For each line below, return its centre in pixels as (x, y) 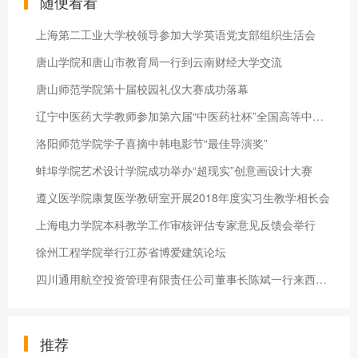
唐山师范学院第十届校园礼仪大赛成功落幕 (142, 89)
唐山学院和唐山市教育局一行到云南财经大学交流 (159, 62)
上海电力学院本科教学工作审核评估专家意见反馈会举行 (176, 225)
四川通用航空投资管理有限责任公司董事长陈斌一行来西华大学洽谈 (321, 279)
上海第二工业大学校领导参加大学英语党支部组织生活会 (176, 34)
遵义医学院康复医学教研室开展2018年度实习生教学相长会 (183, 197)
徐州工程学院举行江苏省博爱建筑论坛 (131, 252)
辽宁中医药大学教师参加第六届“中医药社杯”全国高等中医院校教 (318, 116)
